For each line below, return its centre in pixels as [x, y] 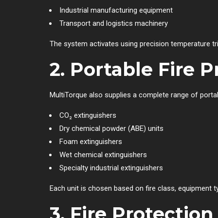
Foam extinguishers [91, 141]
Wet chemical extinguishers [103, 154]
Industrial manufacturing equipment [116, 10]
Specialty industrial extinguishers [111, 168]
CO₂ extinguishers [88, 115]
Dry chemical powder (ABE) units [111, 128]
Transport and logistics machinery [114, 23]
